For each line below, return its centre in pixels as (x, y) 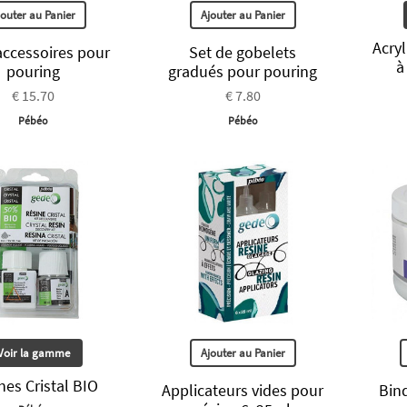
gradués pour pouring (243, 72)
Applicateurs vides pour (243, 390)
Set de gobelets (243, 53)
